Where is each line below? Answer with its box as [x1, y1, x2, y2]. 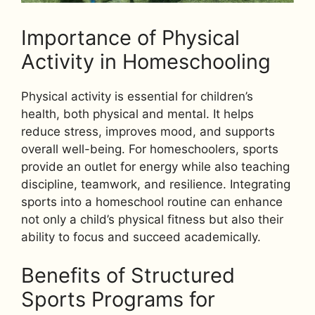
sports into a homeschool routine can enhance [21, 194, 283, 209]
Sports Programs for [21, 287, 215, 312]
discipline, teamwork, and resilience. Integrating [21, 176, 290, 191]
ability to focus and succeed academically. [21, 229, 261, 244]
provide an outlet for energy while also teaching [21, 159, 290, 174]
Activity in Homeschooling [21, 49, 271, 74]
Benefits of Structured [21, 263, 235, 288]
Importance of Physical [21, 25, 240, 50]
